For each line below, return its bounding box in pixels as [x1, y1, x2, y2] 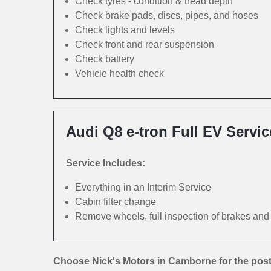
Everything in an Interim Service [75, 182, 211, 192]
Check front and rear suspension [75, 39, 214, 50]
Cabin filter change [75, 197, 156, 207]
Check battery [75, 54, 134, 64]
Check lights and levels [75, 25, 175, 35]
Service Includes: [66, 158, 145, 168]
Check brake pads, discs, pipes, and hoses [75, 10, 258, 21]
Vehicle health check [75, 68, 164, 79]
